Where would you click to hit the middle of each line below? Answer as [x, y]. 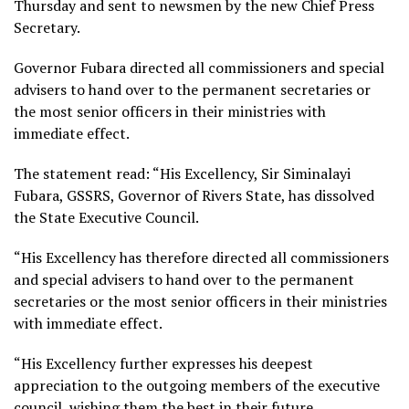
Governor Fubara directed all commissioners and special [199, 67]
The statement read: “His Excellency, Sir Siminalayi [182, 173]
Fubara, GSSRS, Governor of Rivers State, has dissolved [194, 195]
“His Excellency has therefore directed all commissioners [201, 257]
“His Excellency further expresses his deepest [163, 363]
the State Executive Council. [106, 217]
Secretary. [47, 27]
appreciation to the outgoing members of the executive [197, 385]
